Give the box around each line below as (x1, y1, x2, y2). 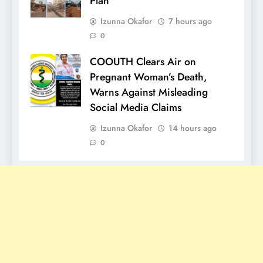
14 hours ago (168, 122, 217, 134)
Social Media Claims (90, 99, 181, 115)
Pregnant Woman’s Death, (90, 69, 207, 85)
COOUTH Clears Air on (90, 53, 196, 69)
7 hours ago (168, 15, 212, 27)
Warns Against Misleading (90, 84, 208, 100)
